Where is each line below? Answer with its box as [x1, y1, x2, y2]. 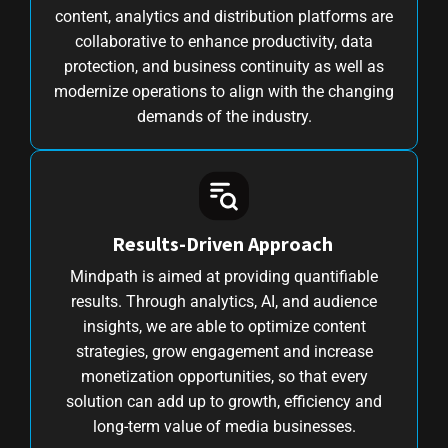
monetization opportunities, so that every [80, 366, 368, 386]
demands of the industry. [136, 106, 312, 126]
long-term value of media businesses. [92, 416, 356, 436]
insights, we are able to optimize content [82, 316, 366, 336]
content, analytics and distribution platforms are [55, 6, 393, 26]
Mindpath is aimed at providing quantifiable [70, 266, 378, 286]
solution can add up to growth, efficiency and [66, 391, 382, 411]
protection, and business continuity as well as [64, 56, 384, 76]
